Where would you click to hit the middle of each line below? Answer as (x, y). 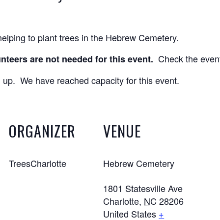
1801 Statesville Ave (143, 188)
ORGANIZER (42, 131)
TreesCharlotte (38, 163)
